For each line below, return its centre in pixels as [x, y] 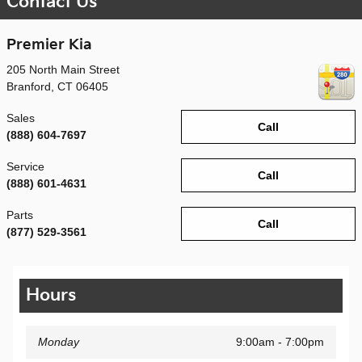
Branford [29, 87]
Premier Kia [49, 44]
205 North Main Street [63, 70]
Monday [59, 342]
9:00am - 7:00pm [280, 342]
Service [25, 167]
